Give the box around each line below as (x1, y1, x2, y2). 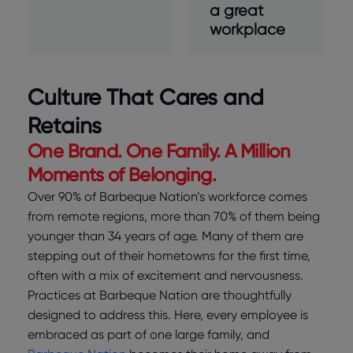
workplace (209, 20, 285, 39)
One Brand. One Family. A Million (28, 139, 291, 163)
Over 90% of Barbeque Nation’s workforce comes (28, 189, 307, 205)
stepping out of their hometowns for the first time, (28, 248, 310, 264)
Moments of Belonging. (28, 163, 217, 187)
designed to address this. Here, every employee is (28, 307, 308, 323)
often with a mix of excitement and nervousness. (28, 268, 303, 284)
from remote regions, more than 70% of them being (28, 209, 320, 225)
